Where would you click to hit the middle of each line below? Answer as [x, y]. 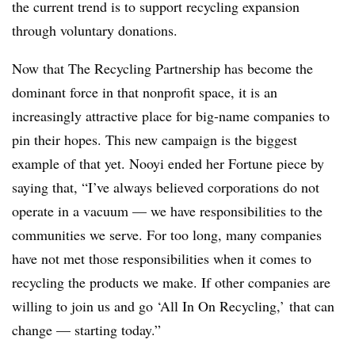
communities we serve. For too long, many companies [167, 234]
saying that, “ [50, 187]
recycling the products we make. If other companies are [171, 282]
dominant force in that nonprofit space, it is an [145, 92]
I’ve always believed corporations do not [204, 187]
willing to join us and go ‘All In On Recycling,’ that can [173, 305]
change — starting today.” [86, 329]
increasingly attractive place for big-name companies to [171, 115]
